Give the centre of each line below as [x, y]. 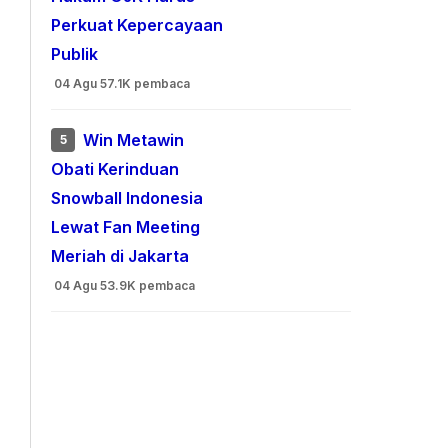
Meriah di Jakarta [120, 256]
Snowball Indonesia [127, 198]
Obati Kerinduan [115, 169]
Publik [75, 54]
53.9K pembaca [148, 285]
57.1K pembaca [145, 83]
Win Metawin [134, 140]
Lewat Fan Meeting [126, 227]
